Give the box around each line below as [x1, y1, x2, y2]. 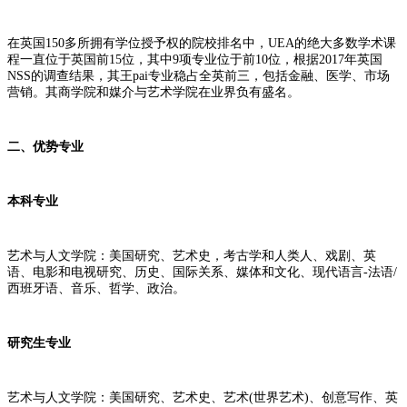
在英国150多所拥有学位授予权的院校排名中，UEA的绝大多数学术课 [7, 35, 396, 50]
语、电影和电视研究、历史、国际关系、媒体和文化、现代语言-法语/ [7, 264, 397, 279]
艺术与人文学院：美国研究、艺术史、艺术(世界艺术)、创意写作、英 [7, 390, 398, 404]
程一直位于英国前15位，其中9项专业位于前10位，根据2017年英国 [7, 52, 382, 66]
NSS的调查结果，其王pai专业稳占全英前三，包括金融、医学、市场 [7, 68, 390, 83]
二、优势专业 [7, 139, 84, 154]
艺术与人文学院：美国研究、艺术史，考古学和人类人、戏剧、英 [7, 248, 376, 263]
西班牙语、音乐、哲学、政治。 [7, 281, 185, 295]
